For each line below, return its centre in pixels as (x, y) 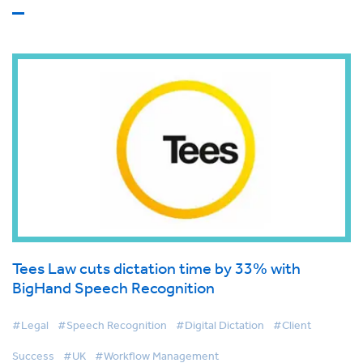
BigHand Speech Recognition (113, 288)
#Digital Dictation (220, 325)
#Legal (30, 325)
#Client (292, 325)
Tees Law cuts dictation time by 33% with (156, 268)
